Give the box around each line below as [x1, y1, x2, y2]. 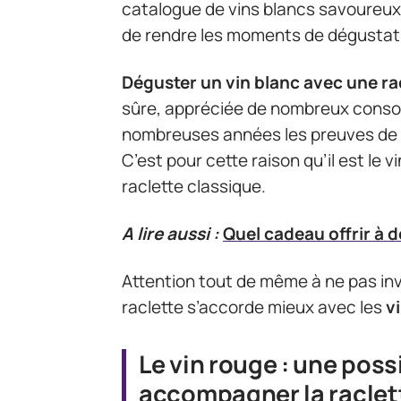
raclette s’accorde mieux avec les [122, 295, 386, 319]
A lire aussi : [122, 222, 219, 245]
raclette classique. [122, 175, 266, 198]
